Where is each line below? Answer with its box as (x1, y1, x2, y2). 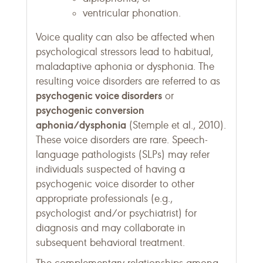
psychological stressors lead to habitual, (36, 45, 213, 58)
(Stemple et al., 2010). (126, 119, 226, 131)
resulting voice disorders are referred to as (36, 75, 220, 87)
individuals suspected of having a (36, 163, 185, 176)
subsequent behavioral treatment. (36, 236, 185, 249)
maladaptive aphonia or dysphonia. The (36, 60, 214, 73)
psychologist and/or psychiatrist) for (36, 207, 197, 220)
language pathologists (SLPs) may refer (36, 148, 210, 161)
